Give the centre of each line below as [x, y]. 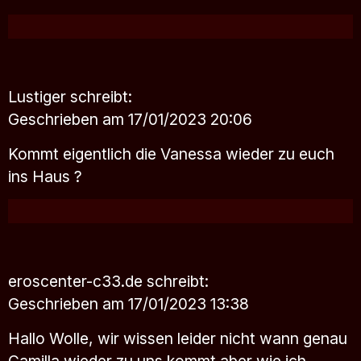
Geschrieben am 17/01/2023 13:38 [129, 303]
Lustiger [39, 96]
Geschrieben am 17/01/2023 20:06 [130, 119]
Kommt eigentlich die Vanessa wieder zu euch [171, 154]
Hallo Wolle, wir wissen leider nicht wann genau [178, 338]
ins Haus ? [45, 176]
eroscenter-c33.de [77, 281]
